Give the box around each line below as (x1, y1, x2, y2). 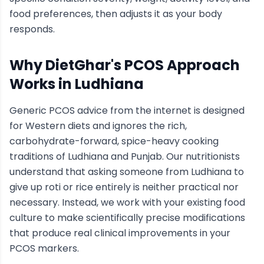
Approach (164, 55, 240, 75)
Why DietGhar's (9, 55, 124, 75)
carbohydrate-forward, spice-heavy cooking (9, 134, 219, 148)
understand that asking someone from (9, 165, 191, 179)
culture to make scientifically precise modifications (9, 211, 245, 225)
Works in (9, 74, 75, 94)
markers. (35, 242, 79, 255)
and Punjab (108, 150, 162, 163)
